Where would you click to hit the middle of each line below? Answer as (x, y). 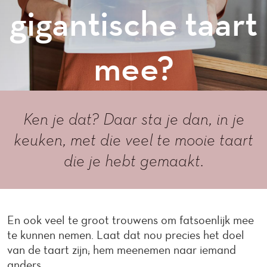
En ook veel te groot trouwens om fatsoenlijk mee (131, 220)
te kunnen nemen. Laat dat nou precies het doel (126, 235)
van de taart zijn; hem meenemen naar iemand (122, 250)
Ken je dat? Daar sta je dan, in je (133, 119)
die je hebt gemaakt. (133, 160)
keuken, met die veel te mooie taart (133, 139)
